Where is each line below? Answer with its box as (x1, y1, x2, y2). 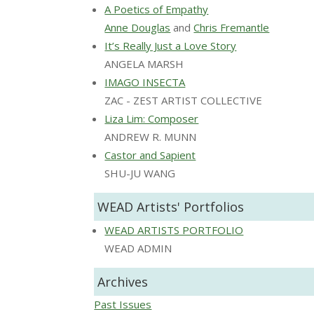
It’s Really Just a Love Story (104, 38, 237, 53)
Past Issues (94, 296, 152, 311)
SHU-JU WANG (104, 165, 176, 180)
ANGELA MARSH (104, 56, 184, 71)
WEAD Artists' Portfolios (97, 198, 245, 215)
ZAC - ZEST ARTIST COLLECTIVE (104, 93, 263, 107)
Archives (97, 273, 149, 290)
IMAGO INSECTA (104, 74, 186, 89)
